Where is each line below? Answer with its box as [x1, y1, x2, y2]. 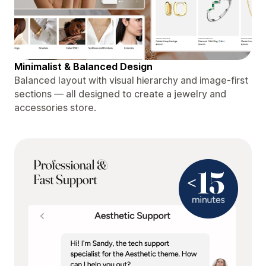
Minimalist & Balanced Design [14, 60, 153, 72]
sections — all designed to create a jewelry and [14, 87, 226, 100]
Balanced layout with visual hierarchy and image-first [14, 74, 248, 86]
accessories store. [14, 101, 96, 113]
